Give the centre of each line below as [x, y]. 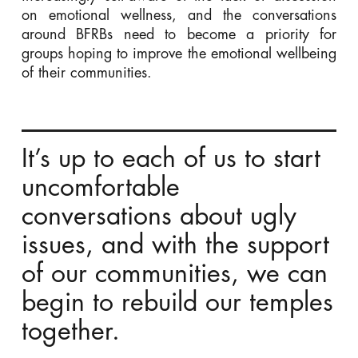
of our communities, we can [174, 274]
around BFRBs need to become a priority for [179, 34]
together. [70, 331]
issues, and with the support [175, 245]
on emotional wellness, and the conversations [179, 15]
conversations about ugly [159, 216]
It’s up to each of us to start [171, 159]
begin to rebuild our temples [177, 302]
